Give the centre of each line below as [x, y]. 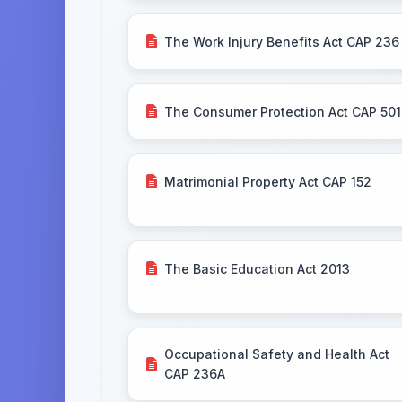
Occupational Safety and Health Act [277, 354]
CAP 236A [195, 374]
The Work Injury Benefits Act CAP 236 [282, 41]
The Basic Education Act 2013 [257, 268]
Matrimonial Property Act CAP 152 [268, 181]
